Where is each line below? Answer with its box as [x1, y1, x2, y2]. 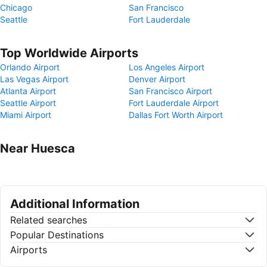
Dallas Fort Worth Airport [129, 110, 223, 120]
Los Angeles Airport [129, 62, 204, 72]
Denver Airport [129, 74, 185, 84]
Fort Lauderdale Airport [129, 98, 219, 108]
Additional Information [10, 197, 139, 211]
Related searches [10, 214, 87, 226]
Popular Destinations [10, 229, 104, 241]
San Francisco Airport [129, 86, 212, 96]
